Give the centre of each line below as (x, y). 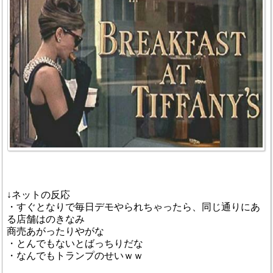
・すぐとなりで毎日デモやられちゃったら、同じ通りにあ (133, 207)
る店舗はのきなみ (46, 219)
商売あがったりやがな (55, 231)
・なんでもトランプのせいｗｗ (75, 255)
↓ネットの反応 (38, 194)
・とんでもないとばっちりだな (75, 243)
